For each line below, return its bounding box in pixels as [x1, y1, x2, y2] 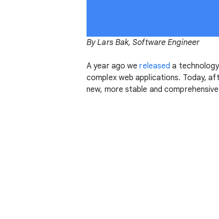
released [139, 61, 171, 71]
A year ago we [87, 61, 140, 71]
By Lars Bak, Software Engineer [87, 38, 199, 48]
